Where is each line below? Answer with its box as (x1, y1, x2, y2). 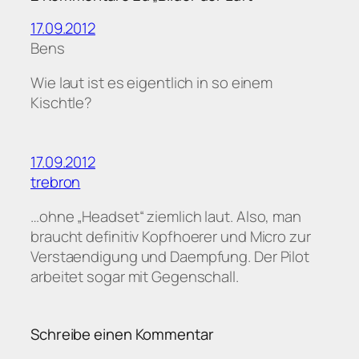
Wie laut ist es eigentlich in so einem (30, 72, 273, 94)
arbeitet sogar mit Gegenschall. (30, 266, 239, 288)
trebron (30, 171, 81, 192)
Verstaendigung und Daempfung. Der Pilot (30, 246, 310, 268)
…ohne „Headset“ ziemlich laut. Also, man (30, 206, 301, 228)
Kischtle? (30, 92, 93, 114)
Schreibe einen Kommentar (30, 323, 214, 345)
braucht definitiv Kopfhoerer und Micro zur (30, 226, 311, 248)
